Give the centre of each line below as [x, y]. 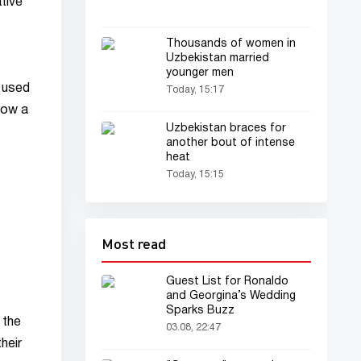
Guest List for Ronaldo [227, 282]
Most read [134, 243]
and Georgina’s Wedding [231, 296]
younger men [200, 73]
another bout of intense [230, 143]
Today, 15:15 [195, 174]
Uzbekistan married [218, 58]
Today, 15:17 [195, 90]
